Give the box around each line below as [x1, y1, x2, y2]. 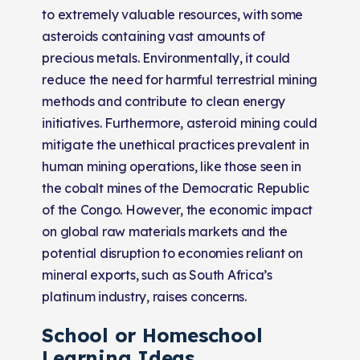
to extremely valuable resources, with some [42, 6, 304, 22]
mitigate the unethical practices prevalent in [42, 136, 309, 153]
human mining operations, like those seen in [42, 157, 301, 174]
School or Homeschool [42, 322, 263, 347]
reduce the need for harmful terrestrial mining [42, 71, 318, 88]
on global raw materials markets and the [42, 223, 288, 239]
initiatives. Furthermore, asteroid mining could [42, 114, 317, 131]
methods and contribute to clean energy [42, 92, 286, 109]
